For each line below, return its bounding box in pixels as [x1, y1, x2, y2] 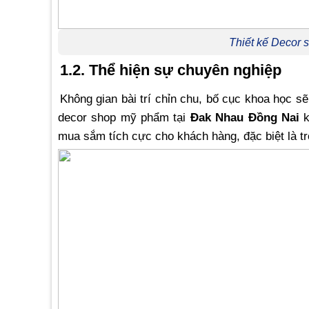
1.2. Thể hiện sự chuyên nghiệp [59, 61, 281, 79]
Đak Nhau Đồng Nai [190, 110, 299, 125]
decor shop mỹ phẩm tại [57, 110, 190, 125]
